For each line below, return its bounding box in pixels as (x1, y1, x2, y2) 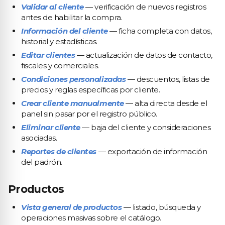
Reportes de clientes (21, 147, 96, 156)
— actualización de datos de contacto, (75, 50, 213, 60)
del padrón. (21, 157, 62, 167)
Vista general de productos (21, 202, 122, 212)
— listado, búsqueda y (122, 202, 201, 212)
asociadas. (21, 133, 57, 143)
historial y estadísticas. (21, 37, 97, 46)
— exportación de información (96, 147, 207, 156)
